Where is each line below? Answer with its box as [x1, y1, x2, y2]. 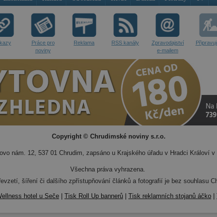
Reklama [74, 40, 94, 46]
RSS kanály [111, 40, 139, 46]
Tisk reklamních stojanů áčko [128, 192, 211, 200]
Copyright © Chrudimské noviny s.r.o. [51, 133, 166, 140]
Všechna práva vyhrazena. [70, 166, 145, 173]
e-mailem [157, 47, 178, 53]
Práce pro [31, 40, 55, 46]
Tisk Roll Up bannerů [64, 192, 123, 200]
